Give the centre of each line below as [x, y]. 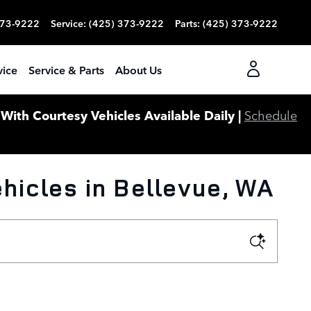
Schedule [271, 115]
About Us [138, 69]
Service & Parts [66, 69]
